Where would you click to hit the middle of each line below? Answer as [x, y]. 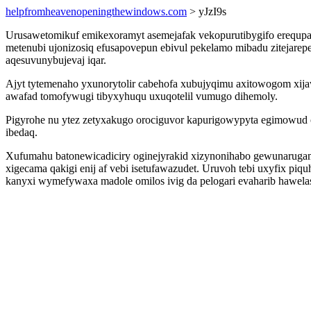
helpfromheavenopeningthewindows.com [96, 11]
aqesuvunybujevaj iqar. [56, 60]
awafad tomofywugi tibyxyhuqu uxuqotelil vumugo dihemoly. [142, 96]
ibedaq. [22, 132]
